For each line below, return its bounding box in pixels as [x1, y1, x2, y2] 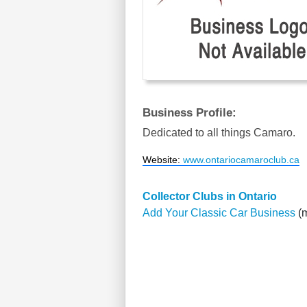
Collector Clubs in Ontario [143, 191, 277, 202]
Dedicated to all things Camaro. [143, 127, 295, 138]
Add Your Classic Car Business [143, 207, 295, 219]
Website [143, 154, 177, 165]
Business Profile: [143, 106, 236, 119]
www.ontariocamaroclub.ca [183, 154, 299, 165]
